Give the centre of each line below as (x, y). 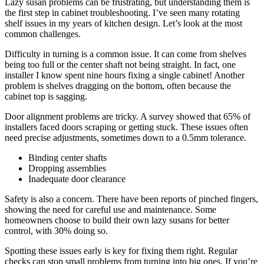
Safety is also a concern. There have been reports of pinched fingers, (131, 199)
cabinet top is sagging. (46, 97)
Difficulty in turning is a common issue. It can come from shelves (126, 54)
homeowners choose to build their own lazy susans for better (117, 220)
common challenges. (43, 34)
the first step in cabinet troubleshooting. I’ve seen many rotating (122, 13)
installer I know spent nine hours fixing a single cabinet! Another (125, 75)
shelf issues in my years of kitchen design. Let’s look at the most (123, 24)
